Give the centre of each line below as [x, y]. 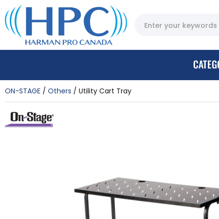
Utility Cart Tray [105, 91]
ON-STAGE [23, 91]
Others [60, 91]
